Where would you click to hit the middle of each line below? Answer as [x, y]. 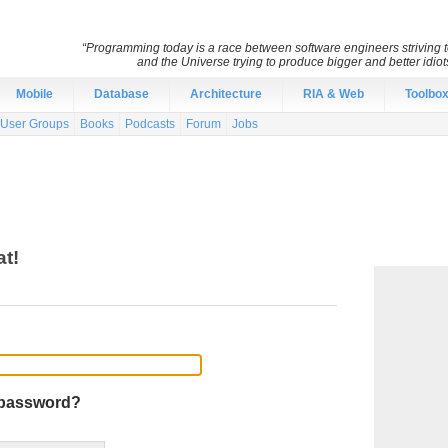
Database [121, 94]
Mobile [34, 94]
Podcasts [150, 124]
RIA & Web [333, 94]
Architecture [226, 94]
